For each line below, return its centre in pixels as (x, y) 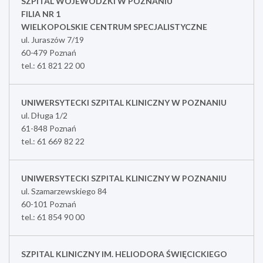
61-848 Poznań (49, 128)
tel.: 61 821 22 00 (53, 65)
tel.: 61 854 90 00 (53, 217)
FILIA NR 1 (41, 14)
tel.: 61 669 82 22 (53, 141)
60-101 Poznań (49, 204)
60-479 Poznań (49, 52)
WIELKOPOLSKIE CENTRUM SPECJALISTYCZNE (114, 26)
